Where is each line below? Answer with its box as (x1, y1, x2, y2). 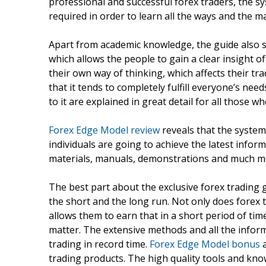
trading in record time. (49, 237, 150, 251)
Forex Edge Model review (49, 123, 160, 137)
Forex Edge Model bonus (150, 237, 260, 251)
